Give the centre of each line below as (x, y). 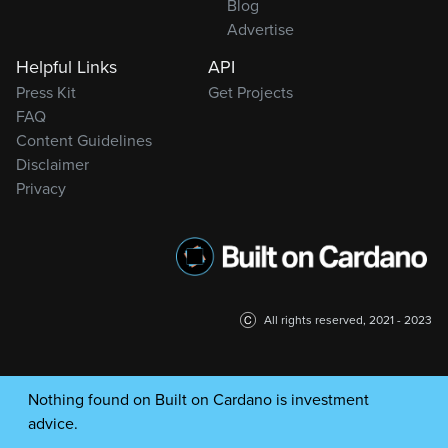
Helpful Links (66, 67)
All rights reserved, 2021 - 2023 (348, 320)
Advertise (260, 30)
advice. (53, 423)
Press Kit (46, 93)
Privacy (41, 189)
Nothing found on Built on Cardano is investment (198, 399)
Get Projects (250, 93)
